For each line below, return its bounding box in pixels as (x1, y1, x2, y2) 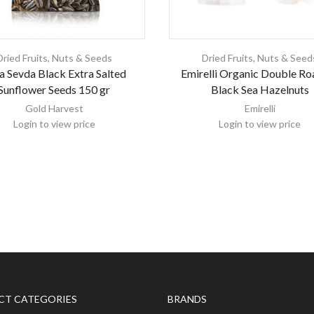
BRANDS (168, 292, 207, 305)
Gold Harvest (25, 102, 83, 115)
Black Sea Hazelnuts (210, 83, 309, 97)
